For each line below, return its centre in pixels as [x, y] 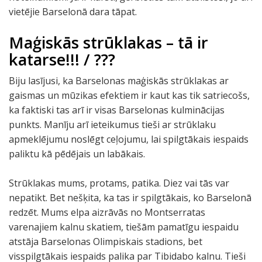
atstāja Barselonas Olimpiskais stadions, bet [106, 242]
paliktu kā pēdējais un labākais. [77, 154]
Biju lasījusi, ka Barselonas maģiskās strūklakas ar [119, 81]
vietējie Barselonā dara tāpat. [73, 12]
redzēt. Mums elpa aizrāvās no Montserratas [107, 212]
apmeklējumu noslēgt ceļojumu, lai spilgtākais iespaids [129, 139]
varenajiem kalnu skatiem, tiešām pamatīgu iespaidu [124, 227]
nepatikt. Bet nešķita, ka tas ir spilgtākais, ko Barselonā [130, 198]
